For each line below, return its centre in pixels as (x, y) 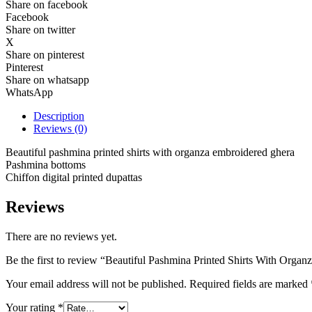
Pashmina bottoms (46, 164)
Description (59, 116)
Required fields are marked (250, 283)
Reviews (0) (60, 128)
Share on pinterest (45, 54)
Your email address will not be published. (96, 283)
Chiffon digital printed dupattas (74, 177)
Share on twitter (40, 29)
